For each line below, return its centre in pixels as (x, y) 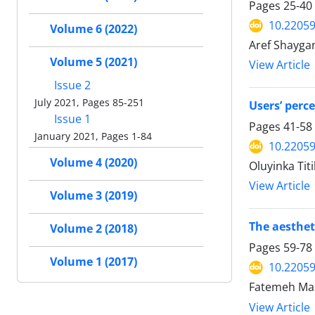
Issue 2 (71, 85)
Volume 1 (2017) (94, 262)
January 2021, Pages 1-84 (93, 136)
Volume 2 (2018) (94, 229)
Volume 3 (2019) (94, 196)
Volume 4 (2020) (94, 163)
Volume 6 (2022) (94, 29)
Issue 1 (71, 119)
